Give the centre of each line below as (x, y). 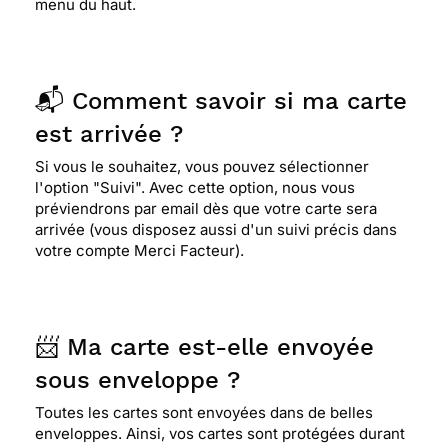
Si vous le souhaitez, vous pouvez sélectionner (202, 166)
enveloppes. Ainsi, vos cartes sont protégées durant (220, 433)
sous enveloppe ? (137, 380)
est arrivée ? (109, 134)
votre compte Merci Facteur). (139, 250)
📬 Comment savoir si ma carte (221, 101)
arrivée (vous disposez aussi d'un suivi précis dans (216, 229)
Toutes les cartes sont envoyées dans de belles (204, 412)
